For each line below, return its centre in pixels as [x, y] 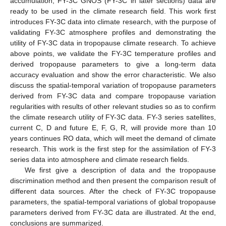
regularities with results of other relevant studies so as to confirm [113, 106]
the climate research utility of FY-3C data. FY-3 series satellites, [113, 117]
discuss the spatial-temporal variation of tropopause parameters [113, 85]
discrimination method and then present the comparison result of [113, 180]
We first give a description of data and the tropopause [120, 170]
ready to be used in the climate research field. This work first [113, 11]
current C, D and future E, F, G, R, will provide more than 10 [113, 127]
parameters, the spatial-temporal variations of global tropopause [113, 202]
